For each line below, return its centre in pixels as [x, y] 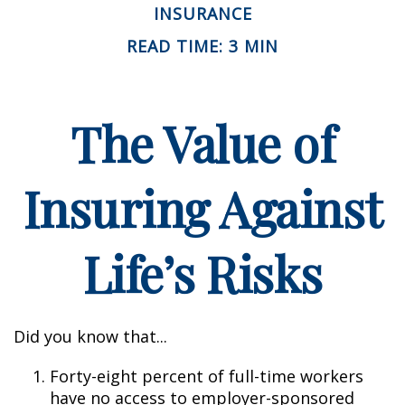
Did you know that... [90, 336]
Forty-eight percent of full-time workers [207, 376]
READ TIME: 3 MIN [202, 46]
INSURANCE [202, 13]
